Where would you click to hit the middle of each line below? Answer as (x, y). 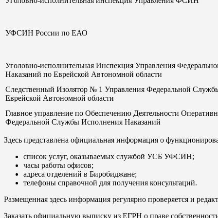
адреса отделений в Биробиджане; (80, 174)
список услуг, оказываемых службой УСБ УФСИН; (109, 156)
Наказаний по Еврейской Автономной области (84, 74)
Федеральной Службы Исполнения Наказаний (83, 122)
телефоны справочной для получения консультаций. (110, 182)
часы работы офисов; (58, 165)
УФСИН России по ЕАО (46, 33)
